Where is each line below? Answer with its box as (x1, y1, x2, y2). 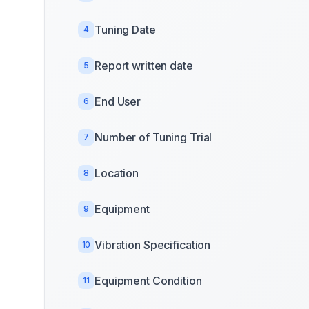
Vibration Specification (94, 238, 211, 252)
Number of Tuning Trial (94, 130, 212, 144)
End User (94, 94, 141, 108)
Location (94, 166, 139, 180)
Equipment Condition (94, 274, 202, 288)
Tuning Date (94, 23, 156, 37)
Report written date (94, 59, 193, 72)
